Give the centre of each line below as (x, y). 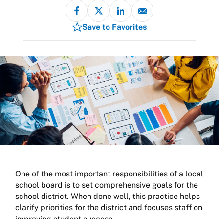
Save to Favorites (114, 27)
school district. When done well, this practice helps (108, 197)
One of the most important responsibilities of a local (109, 174)
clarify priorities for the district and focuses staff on (109, 208)
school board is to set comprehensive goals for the (107, 185)
